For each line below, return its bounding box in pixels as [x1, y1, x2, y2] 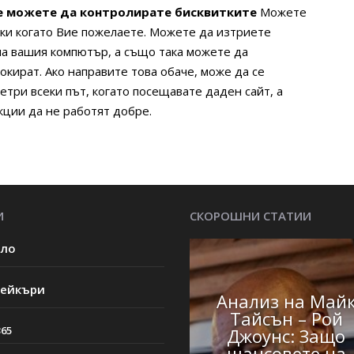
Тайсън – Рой [229, 307, 343, 331]
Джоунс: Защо [227, 324, 346, 348]
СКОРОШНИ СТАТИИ [190, 207, 312, 224]
